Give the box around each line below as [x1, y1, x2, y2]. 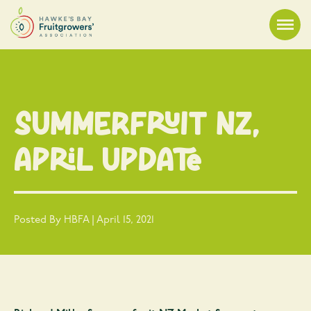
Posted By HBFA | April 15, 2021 [14, 215, 154, 226]
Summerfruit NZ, [14, 102, 260, 144]
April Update [14, 138, 202, 180]
